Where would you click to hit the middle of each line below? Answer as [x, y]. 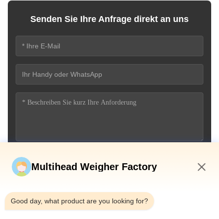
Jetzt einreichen [104, 161]
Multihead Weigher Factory [94, 167]
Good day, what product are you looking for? [79, 201]
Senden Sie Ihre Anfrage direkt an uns [109, 19]
